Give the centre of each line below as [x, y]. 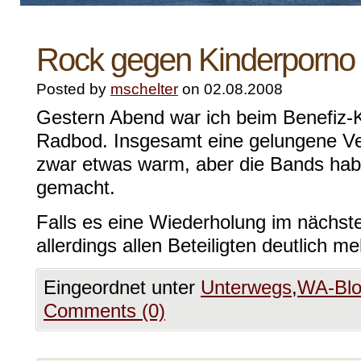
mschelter [144, 89]
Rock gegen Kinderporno [195, 60]
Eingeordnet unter [122, 288]
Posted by [73, 89]
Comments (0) [104, 311]
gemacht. [76, 188]
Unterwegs [246, 288]
